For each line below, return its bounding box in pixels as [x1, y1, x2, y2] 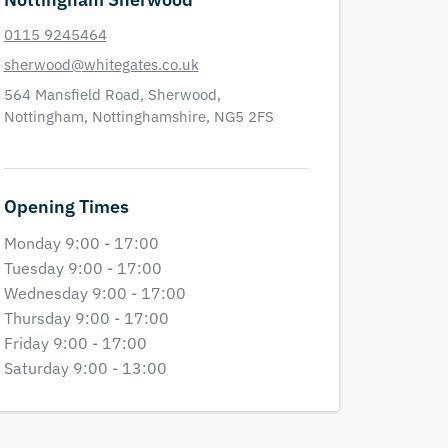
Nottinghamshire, [91, 107, 214, 126]
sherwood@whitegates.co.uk [3, 55, 199, 74]
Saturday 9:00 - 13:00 [3, 358, 167, 378]
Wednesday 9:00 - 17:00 [3, 283, 186, 303]
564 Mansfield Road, [3, 85, 148, 104]
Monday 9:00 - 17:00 [3, 233, 159, 253]
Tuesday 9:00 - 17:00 [3, 258, 162, 278]
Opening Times [3, 195, 129, 218]
